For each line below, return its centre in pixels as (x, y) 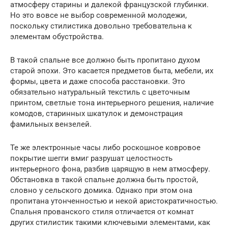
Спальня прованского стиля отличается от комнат (102, 211)
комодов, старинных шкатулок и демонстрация (96, 113)
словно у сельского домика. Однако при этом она (101, 190)
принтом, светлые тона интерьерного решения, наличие (112, 103)
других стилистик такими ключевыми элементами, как (110, 222)
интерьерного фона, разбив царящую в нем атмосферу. (110, 169)
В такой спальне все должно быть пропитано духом (105, 60)
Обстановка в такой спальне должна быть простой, (104, 179)
